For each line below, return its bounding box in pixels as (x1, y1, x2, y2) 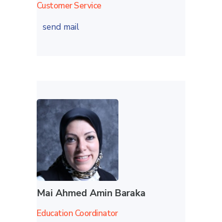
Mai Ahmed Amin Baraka (36, 186, 146, 200)
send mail (42, 21, 82, 33)
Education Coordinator (36, 207, 118, 219)
